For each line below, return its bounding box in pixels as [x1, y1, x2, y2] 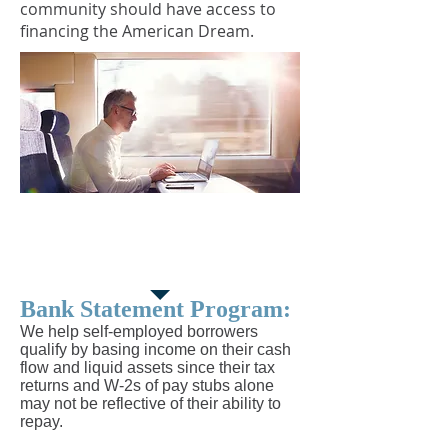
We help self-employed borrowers [20, 323, 258, 340]
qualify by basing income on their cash [20, 341, 291, 358]
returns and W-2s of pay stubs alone [20, 377, 274, 394]
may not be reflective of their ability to [20, 395, 281, 412]
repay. [20, 413, 63, 430]
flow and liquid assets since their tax [20, 359, 275, 376]
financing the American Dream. [20, 20, 254, 42]
